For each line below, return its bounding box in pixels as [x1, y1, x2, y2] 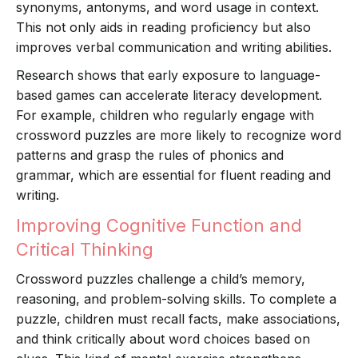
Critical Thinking [16, 239, 153, 261]
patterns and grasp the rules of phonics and [16, 147, 284, 164]
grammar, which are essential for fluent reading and [16, 167, 331, 184]
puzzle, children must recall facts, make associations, [16, 311, 340, 328]
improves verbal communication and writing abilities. [16, 39, 332, 56]
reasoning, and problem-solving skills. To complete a [16, 291, 336, 308]
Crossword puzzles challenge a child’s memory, [16, 271, 305, 288]
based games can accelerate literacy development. [16, 87, 322, 104]
